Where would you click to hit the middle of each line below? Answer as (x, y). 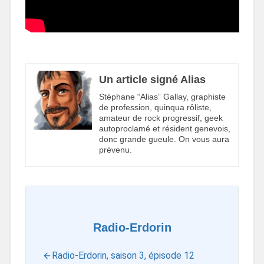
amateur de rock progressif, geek (161, 118)
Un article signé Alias (152, 79)
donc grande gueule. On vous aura (164, 139)
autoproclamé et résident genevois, (164, 129)
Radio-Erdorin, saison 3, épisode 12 (123, 256)
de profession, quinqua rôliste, (155, 108)
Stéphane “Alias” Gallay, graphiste (162, 97)
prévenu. (115, 150)
